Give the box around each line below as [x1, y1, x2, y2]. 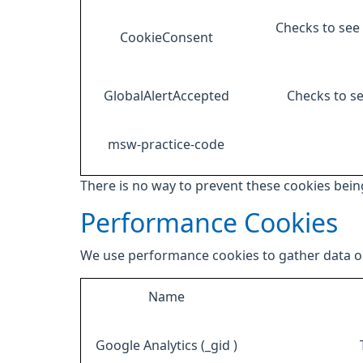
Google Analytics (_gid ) [95, 339, 237, 352]
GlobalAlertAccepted [103, 89, 229, 102]
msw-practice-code [108, 138, 224, 151]
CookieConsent [119, 31, 213, 44]
